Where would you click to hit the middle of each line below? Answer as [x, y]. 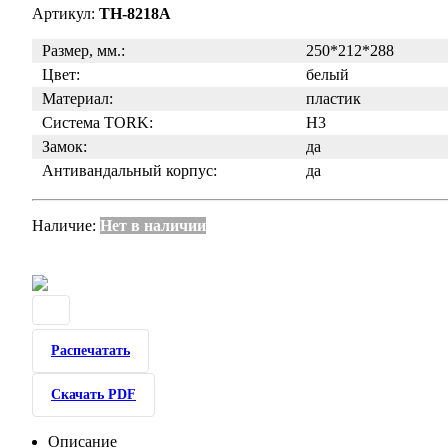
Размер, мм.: [83, 50]
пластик [334, 98]
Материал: [77, 98]
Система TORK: [97, 122]
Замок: [64, 146]
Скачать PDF [93, 394]
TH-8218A [135, 13]
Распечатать [90, 350]
